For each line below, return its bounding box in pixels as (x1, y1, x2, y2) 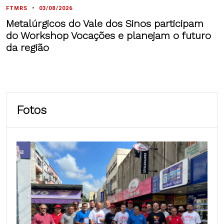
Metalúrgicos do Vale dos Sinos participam (6, 17, 203, 30)
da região (6, 41, 49, 54)
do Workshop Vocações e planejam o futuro (6, 29, 211, 42)
